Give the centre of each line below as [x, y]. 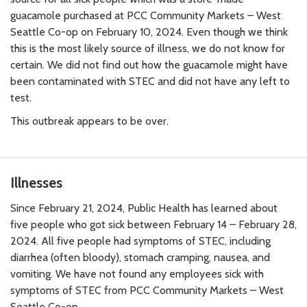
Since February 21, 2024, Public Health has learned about [144, 208]
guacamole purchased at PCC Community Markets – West [146, 15]
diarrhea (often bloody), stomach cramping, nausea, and [140, 257]
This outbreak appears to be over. [89, 121]
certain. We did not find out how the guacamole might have [149, 64]
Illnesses [36, 182]
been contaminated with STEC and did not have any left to [150, 81]
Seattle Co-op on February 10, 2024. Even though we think [149, 32]
